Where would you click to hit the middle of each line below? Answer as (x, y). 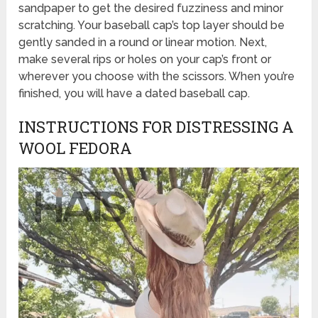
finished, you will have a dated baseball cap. (135, 93)
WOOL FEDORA (76, 148)
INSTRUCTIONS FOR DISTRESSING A (157, 126)
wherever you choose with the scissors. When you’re (157, 76)
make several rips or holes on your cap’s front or (145, 59)
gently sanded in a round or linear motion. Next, (143, 42)
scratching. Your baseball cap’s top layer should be (152, 25)
